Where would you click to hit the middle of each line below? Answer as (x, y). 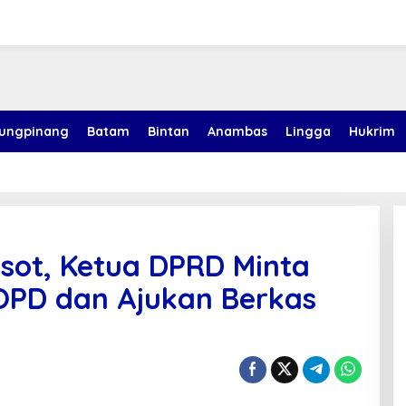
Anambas (237, 131)
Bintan (169, 131)
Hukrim (372, 131)
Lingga (308, 131)
